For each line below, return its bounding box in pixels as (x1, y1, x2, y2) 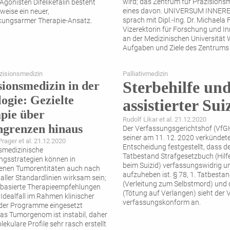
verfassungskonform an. (123, 198, 201, 207)
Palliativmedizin (123, 70, 168, 78)
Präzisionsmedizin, (123, 53, 182, 62)
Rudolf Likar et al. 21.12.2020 (123, 116, 206, 124)
